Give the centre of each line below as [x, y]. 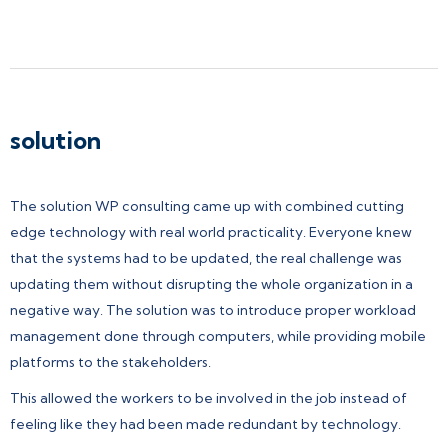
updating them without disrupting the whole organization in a [211, 283]
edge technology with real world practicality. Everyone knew [211, 231]
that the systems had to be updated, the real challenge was [206, 257]
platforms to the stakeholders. [110, 361]
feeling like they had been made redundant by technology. [205, 423]
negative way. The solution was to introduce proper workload [213, 309]
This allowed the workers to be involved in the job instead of [208, 397]
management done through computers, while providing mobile [218, 335]
